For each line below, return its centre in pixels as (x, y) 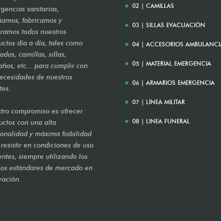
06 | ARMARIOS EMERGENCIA (173, 82)
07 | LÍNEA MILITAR (158, 102)
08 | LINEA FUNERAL (161, 121)
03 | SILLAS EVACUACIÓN (168, 25)
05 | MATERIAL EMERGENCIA (171, 63)
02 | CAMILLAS (153, 5)
